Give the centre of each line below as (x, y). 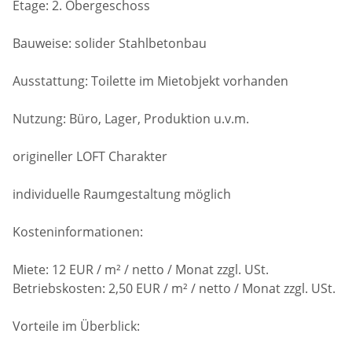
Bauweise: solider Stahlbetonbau (110, 43)
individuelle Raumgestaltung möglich (122, 194)
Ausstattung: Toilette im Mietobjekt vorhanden (151, 81)
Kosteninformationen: (80, 231)
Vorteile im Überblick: (77, 326)
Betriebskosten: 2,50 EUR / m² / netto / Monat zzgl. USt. (174, 288)
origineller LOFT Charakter (90, 156)
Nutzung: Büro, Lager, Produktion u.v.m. (131, 118)
